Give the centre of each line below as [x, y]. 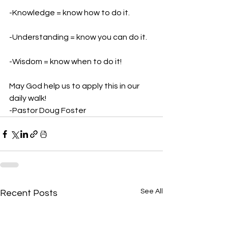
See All [152, 191]
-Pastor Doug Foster [48, 110]
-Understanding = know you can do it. [79, 37]
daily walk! [28, 98]
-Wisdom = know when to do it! [66, 62]
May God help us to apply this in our [75, 86]
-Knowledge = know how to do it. [70, 13]
